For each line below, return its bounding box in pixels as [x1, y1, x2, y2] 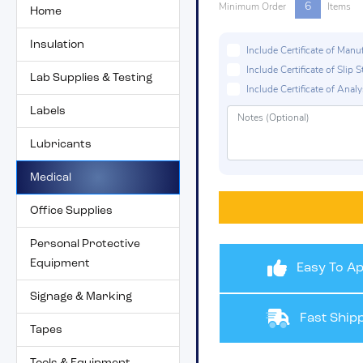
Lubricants [30, 138, 92, 151]
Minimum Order [219, 2, 288, 13]
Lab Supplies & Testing [30, 71, 152, 84]
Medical [30, 171, 71, 184]
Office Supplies [30, 204, 113, 217]
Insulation [30, 38, 84, 51]
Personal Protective [30, 237, 140, 250]
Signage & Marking [30, 290, 132, 303]
